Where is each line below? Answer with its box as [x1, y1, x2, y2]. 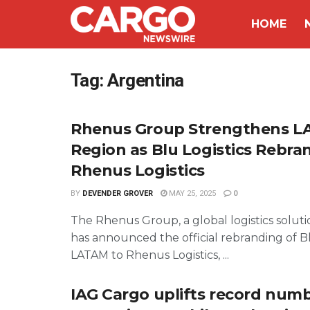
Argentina [107, 70, 184, 91]
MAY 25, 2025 [167, 189, 216, 198]
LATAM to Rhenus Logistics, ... [71, 248, 229, 262]
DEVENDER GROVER [82, 189, 153, 198]
